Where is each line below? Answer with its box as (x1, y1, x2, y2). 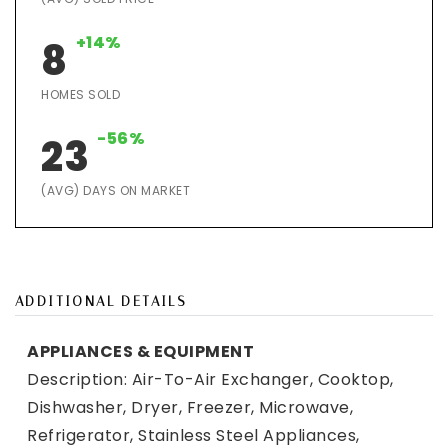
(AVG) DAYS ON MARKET (41, 182, 190, 199)
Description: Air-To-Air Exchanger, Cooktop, (27, 368, 394, 391)
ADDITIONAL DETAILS (15, 293, 187, 309)
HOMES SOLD (41, 86, 120, 103)
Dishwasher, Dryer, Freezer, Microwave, (27, 396, 353, 419)
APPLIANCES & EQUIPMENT (27, 340, 254, 363)
